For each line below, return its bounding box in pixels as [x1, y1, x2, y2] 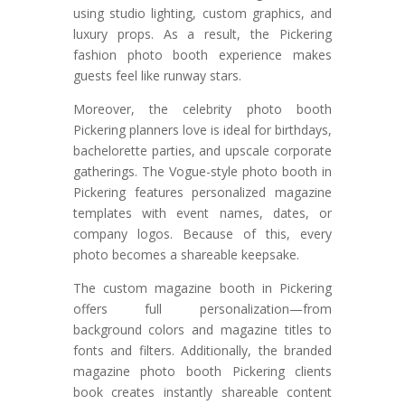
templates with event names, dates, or [72, 203, 333, 221]
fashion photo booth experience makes [72, 45, 333, 63]
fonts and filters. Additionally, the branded [72, 341, 333, 359]
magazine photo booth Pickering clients [72, 362, 333, 380]
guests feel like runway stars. [72, 66, 241, 84]
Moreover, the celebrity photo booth [72, 99, 333, 118]
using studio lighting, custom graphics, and [72, 4, 333, 22]
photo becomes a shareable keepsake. [72, 245, 299, 263]
